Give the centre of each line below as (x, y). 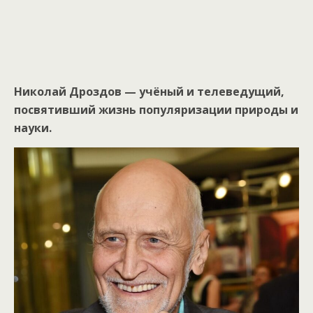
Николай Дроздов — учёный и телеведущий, (149, 91)
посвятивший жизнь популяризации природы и (156, 109)
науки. (33, 128)
